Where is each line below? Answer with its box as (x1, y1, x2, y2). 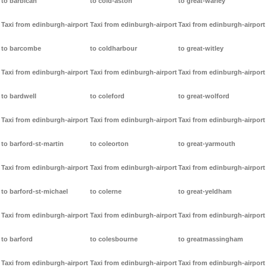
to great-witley (178, 45, 224, 52)
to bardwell (1, 92, 36, 100)
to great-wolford (178, 92, 230, 100)
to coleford (89, 92, 125, 100)
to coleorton (89, 140, 129, 148)
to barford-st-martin (1, 140, 64, 148)
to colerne (89, 188, 122, 195)
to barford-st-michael (1, 188, 68, 195)
